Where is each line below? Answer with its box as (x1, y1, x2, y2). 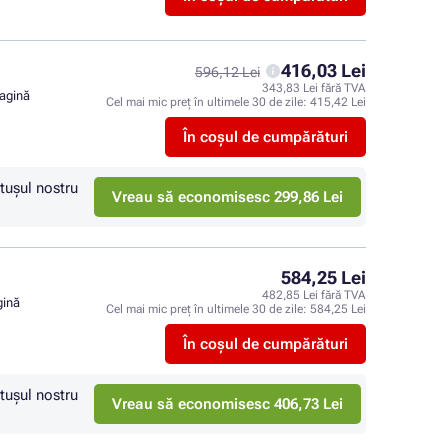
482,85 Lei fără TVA (262, 288, 366, 302)
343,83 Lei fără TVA (262, 81, 366, 95)
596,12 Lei (195, 64, 260, 80)
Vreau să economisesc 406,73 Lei (112, 395, 343, 413)
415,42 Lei (310, 95, 366, 109)
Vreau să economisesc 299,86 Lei (112, 188, 343, 206)
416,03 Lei (281, 60, 366, 81)
